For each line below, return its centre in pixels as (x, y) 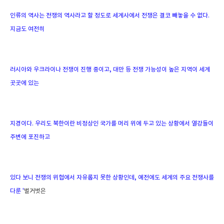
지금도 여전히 (28, 29)
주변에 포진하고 (30, 137)
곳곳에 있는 (25, 83)
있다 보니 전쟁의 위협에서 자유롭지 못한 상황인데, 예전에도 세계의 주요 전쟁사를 (112, 177)
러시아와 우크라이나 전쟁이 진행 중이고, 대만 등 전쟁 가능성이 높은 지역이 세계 (110, 69)
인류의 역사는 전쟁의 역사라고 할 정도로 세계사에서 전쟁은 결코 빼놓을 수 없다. (110, 15)
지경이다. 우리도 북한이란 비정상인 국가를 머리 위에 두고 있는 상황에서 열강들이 (112, 123)
